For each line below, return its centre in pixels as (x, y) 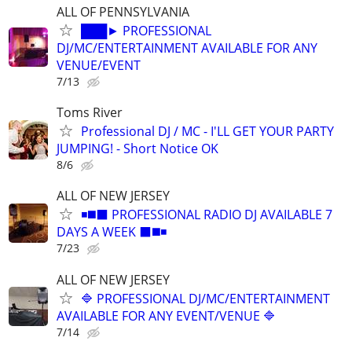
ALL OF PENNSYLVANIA (123, 11)
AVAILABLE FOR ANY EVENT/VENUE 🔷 (166, 315)
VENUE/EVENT (99, 65)
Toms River (90, 113)
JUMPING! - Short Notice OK (137, 149)
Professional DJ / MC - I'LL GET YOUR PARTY (207, 132)
